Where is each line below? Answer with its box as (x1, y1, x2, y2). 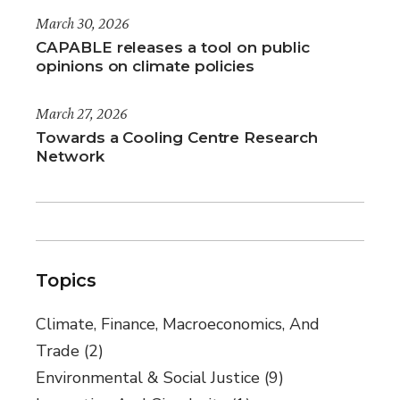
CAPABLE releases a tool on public (36, 38, 310, 57)
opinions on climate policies (36, 57, 254, 76)
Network (36, 147, 104, 166)
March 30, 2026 (36, 14, 130, 33)
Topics (36, 270, 96, 292)
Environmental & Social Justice (36, 367, 261, 389)
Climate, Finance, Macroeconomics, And (36, 313, 321, 336)
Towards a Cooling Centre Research (36, 129, 318, 147)
